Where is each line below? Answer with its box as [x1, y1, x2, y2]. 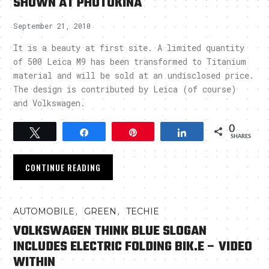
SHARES [230, 133, 251, 139]
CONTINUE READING [25, 160, 101, 174]
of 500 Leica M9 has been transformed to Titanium [13, 55, 247, 67]
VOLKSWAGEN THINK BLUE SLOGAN [13, 220, 207, 241]
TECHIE [126, 205, 160, 217]
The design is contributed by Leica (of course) [13, 83, 237, 95]
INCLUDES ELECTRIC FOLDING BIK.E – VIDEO [13, 236, 253, 257]
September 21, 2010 [13, 20, 91, 31]
